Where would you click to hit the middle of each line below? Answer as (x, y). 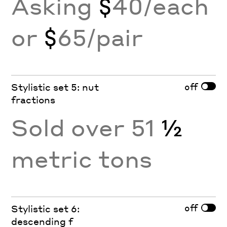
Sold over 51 (86, 127)
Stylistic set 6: (46, 208)
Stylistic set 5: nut (55, 87)
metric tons (82, 159)
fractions (33, 100)
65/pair (100, 37)
